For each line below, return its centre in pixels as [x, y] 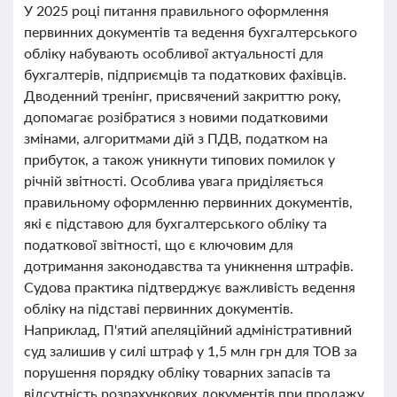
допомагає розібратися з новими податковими [176, 117]
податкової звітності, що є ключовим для [159, 244]
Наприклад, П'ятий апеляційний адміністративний [188, 329]
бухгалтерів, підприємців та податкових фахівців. [185, 74]
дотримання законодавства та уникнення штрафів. [189, 265]
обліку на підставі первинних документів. [159, 308]
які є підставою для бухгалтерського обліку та [175, 223]
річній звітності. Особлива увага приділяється [174, 180]
